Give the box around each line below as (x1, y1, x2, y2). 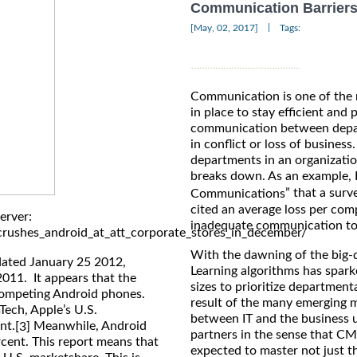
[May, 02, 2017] (190, 23, 258, 33)
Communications (190, 187, 285, 201)
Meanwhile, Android (30, 319, 147, 332)
